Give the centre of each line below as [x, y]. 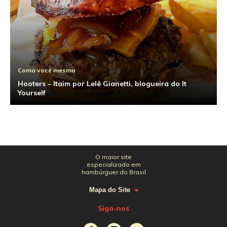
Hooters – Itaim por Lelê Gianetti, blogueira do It [102, 84]
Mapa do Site [110, 190]
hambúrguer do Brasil [113, 172]
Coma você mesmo [47, 70]
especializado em [113, 164]
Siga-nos [113, 208]
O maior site [113, 157]
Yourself [32, 93]
